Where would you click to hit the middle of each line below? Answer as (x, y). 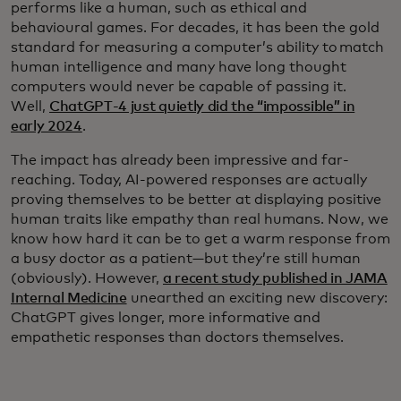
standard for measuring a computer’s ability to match (197, 47)
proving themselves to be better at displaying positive (196, 200)
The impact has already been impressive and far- (180, 160)
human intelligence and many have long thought (179, 67)
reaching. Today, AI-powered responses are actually (189, 180)
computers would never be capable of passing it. (179, 87)
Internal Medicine (69, 298)
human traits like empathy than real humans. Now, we (200, 219)
